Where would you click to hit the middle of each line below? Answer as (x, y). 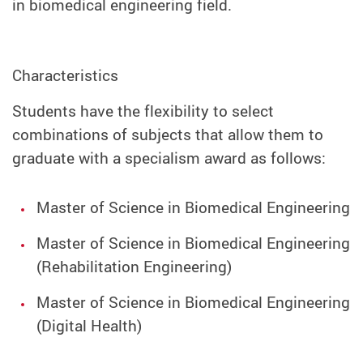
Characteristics (65, 76)
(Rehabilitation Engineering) (134, 267)
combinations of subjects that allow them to (168, 135)
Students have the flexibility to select (143, 111)
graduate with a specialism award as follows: (169, 158)
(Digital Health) (89, 325)
